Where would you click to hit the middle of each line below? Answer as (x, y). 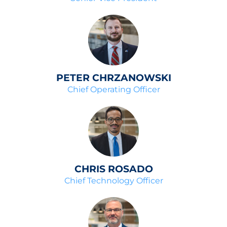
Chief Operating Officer (113, 90)
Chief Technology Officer (113, 181)
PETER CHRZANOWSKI (113, 78)
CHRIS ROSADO (113, 169)
